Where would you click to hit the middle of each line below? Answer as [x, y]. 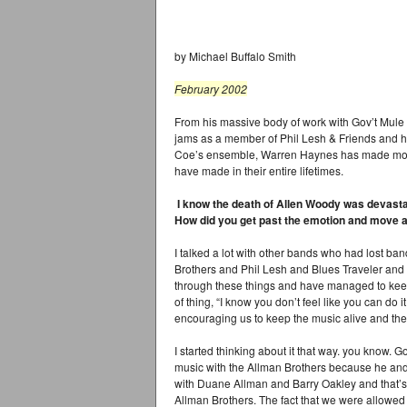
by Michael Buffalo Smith [235, 56]
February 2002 [211, 89]
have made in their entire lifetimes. [259, 170]
